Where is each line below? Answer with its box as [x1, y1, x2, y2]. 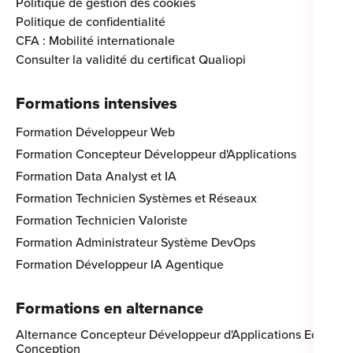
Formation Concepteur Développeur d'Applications [16, 146, 296, 162]
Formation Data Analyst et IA [16, 168, 176, 184]
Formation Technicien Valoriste [16, 212, 188, 229]
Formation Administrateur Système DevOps [16, 234, 255, 251]
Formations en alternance [16, 299, 203, 318]
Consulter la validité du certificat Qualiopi [16, 51, 246, 68]
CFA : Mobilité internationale [16, 32, 175, 49]
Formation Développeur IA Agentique [16, 256, 224, 273]
